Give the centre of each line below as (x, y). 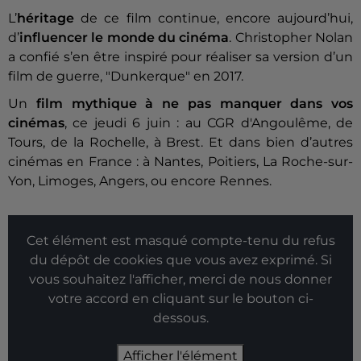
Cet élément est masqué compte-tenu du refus (180, 241)
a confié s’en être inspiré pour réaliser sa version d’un (180, 57)
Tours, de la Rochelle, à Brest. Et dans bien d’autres (180, 143)
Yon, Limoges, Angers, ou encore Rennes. (140, 181)
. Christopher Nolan (291, 38)
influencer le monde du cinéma (124, 38)
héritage (46, 19)
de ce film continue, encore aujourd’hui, (214, 19)
